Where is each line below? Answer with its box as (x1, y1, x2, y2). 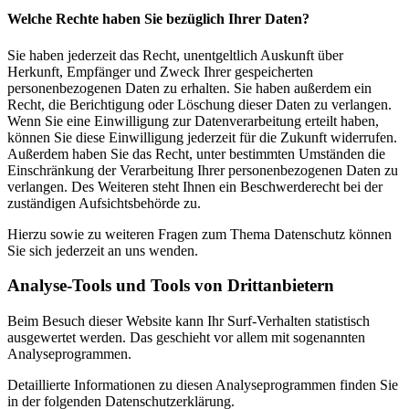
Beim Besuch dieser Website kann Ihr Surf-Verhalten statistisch (7, 312, 370, 329)
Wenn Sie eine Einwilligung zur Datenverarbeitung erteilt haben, (7, 112, 379, 129)
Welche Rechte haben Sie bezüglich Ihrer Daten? (7, 11, 309, 27)
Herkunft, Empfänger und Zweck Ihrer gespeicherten (7, 63, 313, 79)
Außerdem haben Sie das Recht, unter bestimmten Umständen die (7, 145, 385, 162)
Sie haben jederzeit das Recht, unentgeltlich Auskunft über (7, 47, 343, 63)
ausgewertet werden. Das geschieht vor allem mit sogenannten (7, 329, 365, 345)
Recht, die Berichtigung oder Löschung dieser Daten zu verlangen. (7, 96, 392, 112)
